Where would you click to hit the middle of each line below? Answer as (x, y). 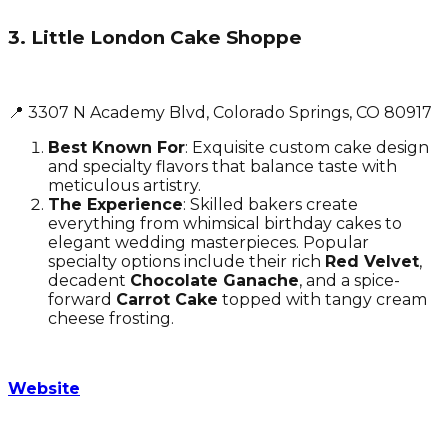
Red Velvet (372, 261)
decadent (89, 280)
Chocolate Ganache (214, 280)
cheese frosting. (111, 318)
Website (44, 388)
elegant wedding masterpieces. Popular (208, 242)
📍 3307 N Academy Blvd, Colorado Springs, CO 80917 (220, 112)
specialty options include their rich (186, 261)
